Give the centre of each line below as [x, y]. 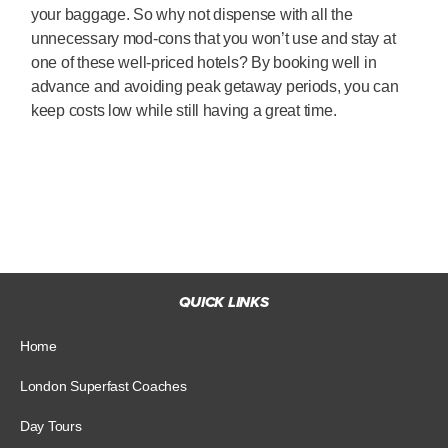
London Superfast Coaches [103, 385]
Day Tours [51, 425]
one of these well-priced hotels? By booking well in [204, 62]
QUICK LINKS [224, 301]
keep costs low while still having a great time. [184, 110]
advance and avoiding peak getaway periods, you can [215, 86]
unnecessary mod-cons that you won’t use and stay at [213, 38]
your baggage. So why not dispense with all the [192, 14]
